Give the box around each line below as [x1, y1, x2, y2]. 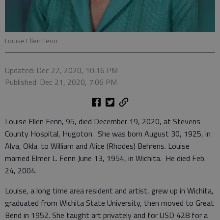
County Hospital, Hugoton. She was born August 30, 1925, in [5, 128, 211, 139]
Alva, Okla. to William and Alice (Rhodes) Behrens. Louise [5, 140, 190, 152]
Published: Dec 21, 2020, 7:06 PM [5, 76, 117, 88]
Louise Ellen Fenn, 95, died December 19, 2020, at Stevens [5, 115, 200, 127]
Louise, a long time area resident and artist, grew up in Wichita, [5, 185, 214, 196]
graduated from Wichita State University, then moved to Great [5, 197, 214, 209]
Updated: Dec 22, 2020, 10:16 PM [5, 64, 118, 76]
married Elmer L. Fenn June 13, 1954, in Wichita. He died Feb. [5, 152, 206, 164]
